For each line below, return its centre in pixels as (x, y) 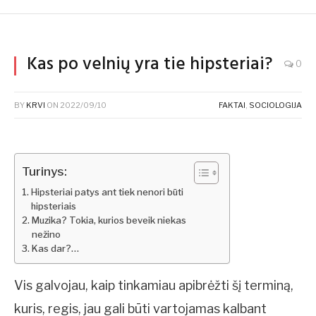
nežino (46, 235)
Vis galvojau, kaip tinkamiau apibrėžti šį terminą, (154, 286)
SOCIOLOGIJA (275, 105)
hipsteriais (53, 206)
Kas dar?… (55, 249)
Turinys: (44, 171)
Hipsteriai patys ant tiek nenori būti (107, 192)
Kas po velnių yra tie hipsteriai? (150, 65)
